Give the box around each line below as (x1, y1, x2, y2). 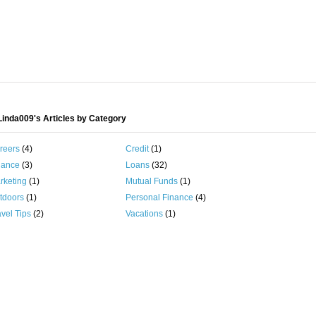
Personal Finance (125, 193, 193, 202)
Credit (125, 144, 149, 154)
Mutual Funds (125, 176, 178, 186)
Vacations (125, 209, 163, 219)
